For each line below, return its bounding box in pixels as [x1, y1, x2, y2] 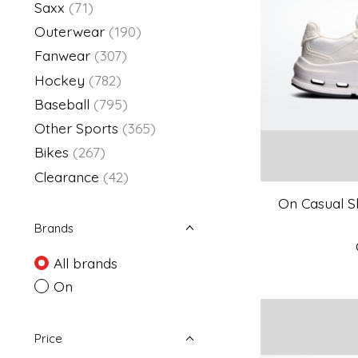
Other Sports [34, 119, 118, 137]
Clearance [34, 167, 99, 185]
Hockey [34, 70, 85, 89]
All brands [53, 253, 117, 272]
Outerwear [34, 22, 105, 40]
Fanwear [34, 46, 90, 65]
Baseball [34, 94, 89, 113]
